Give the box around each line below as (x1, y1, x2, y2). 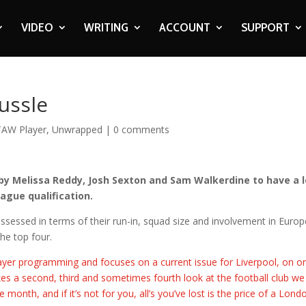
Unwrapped (52, 123, 103, 136)
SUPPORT (240, 20, 290, 35)
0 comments (113, 123, 170, 136)
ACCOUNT (158, 20, 210, 35)
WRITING (83, 20, 128, 35)
